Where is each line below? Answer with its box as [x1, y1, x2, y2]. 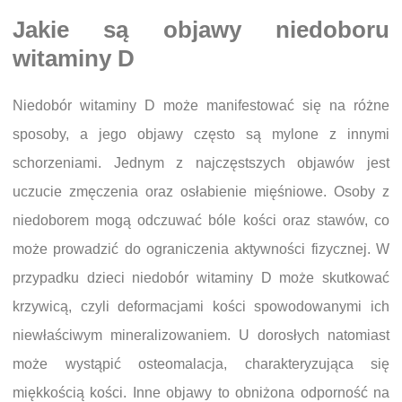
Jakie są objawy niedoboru [13, 17, 389, 43]
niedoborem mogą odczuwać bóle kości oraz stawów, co [13, 213, 389, 229]
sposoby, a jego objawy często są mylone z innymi [13, 127, 389, 143]
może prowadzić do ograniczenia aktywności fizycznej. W [13, 241, 389, 258]
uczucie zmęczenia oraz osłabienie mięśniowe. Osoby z [13, 184, 389, 200]
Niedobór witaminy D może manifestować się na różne [13, 98, 389, 114]
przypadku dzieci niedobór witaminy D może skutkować [13, 270, 389, 286]
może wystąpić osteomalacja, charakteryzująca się [13, 356, 389, 372]
